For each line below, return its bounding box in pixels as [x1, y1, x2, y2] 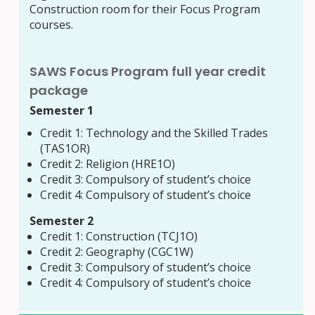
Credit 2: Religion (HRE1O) [39, 156, 175, 172]
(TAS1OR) [39, 141, 90, 157]
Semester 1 [30, 103, 94, 119]
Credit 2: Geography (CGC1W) [39, 243, 193, 259]
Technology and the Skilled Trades [85, 125, 268, 141]
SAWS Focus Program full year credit [30, 63, 266, 81]
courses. [30, 17, 74, 33]
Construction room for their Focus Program [30, 1, 261, 18]
